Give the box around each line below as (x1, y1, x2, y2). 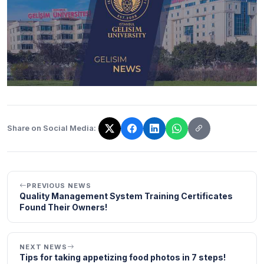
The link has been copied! (6, 128, 114, 141)
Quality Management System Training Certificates (19, 190, 233, 201)
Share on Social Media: (7, 123, 96, 133)
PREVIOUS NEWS (26, 181, 91, 190)
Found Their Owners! (19, 202, 107, 212)
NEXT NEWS (19, 242, 68, 251)
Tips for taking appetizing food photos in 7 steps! (19, 252, 226, 262)
